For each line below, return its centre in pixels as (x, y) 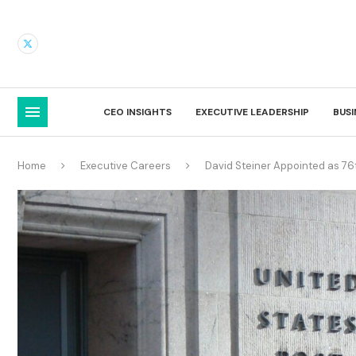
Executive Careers (126, 165)
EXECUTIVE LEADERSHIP (252, 112)
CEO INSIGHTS (137, 112)
